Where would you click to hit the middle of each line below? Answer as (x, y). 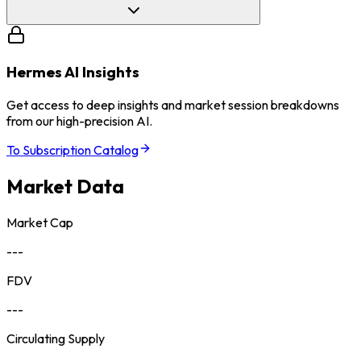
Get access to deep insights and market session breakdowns (173, 105)
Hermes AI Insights (73, 72)
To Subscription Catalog (73, 150)
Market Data (65, 187)
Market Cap (40, 222)
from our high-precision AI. (79, 121)
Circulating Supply (56, 338)
